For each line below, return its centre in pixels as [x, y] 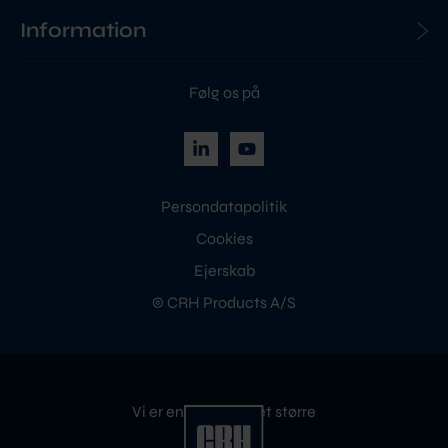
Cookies [224, 238]
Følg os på [224, 92]
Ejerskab [224, 270]
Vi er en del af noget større [224, 411]
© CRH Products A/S [224, 302]
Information [83, 30]
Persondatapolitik [224, 206]
